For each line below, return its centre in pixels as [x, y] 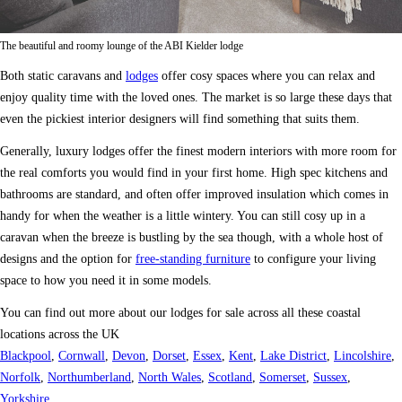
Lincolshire [363, 355]
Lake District [293, 355]
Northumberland [89, 377]
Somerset [283, 377]
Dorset [169, 355]
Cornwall [82, 355]
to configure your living [313, 258]
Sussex [330, 377]
